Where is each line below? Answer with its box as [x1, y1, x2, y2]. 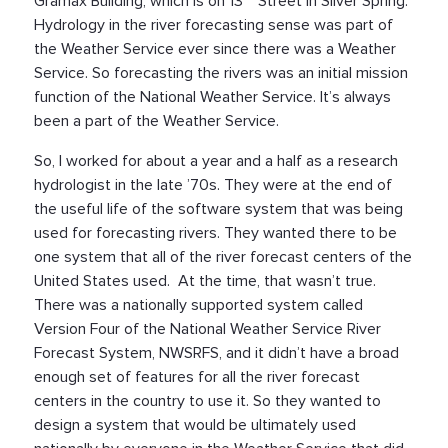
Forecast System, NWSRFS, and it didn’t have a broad [34, 344, 399, 361]
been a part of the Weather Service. [34, 112, 283, 129]
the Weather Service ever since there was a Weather [34, 40, 396, 57]
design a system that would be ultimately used [34, 416, 356, 433]
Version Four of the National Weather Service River [34, 320, 381, 337]
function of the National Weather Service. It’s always [34, 88, 391, 105]
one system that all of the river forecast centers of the [34, 248, 412, 265]
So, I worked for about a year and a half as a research [34, 152, 398, 169]
